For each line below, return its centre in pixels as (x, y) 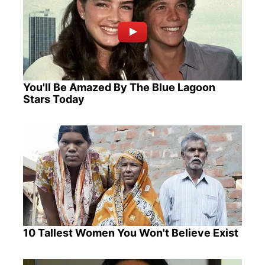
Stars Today (54, 99)
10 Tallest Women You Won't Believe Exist (130, 233)
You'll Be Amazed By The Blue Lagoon (119, 88)
